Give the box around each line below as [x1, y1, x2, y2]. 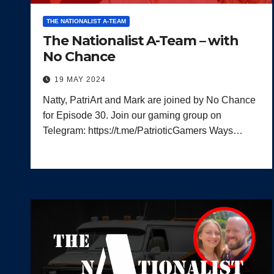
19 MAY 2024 [54, 75, 106, 84]
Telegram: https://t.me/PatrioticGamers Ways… [43, 125, 243, 136]
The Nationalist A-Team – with [43, 32, 239, 49]
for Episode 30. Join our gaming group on [43, 109, 221, 120]
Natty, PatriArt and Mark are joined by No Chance [43, 94, 256, 105]
